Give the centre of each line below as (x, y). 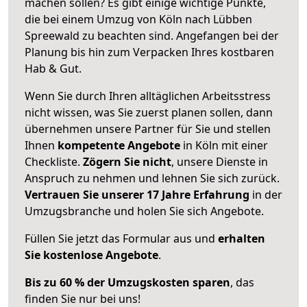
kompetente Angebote (119, 145)
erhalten (242, 238)
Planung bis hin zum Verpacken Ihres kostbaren (149, 52)
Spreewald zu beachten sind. (100, 35)
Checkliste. (54, 161)
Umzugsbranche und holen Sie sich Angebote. (144, 211)
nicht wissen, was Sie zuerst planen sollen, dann (149, 112)
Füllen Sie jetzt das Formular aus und (121, 238)
